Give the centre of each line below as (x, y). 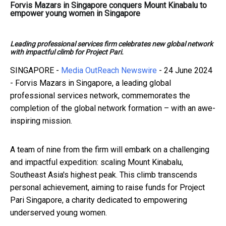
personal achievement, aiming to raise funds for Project (107, 187)
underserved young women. (59, 212)
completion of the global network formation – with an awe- (113, 108)
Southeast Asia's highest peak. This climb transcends (104, 175)
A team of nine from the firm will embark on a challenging (110, 149)
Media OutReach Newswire (109, 70)
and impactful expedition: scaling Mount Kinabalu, (97, 162)
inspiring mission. (41, 121)
